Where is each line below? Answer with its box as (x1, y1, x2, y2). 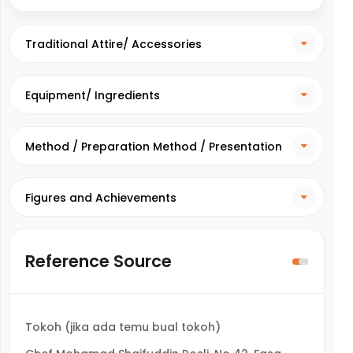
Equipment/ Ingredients (25, 87, 160, 103)
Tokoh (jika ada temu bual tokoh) (25, 319, 221, 335)
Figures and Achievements (25, 190, 176, 206)
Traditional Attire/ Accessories (25, 36, 202, 52)
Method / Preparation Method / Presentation (25, 139, 282, 154)
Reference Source (25, 250, 172, 273)
